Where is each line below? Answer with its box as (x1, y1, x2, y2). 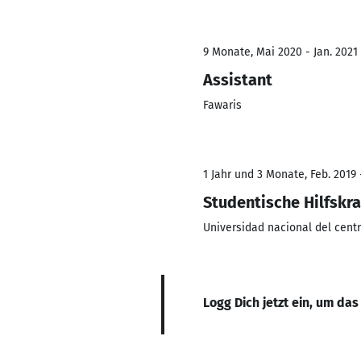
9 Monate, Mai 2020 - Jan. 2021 (203, 45, 358, 59)
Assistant (203, 70, 272, 89)
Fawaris (203, 98, 242, 112)
